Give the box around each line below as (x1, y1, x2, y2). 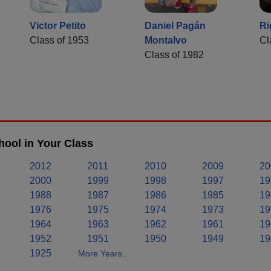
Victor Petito (30, 20, 86, 31)
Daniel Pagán (145, 20, 206, 31)
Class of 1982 (145, 49, 204, 60)
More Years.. (78, 248, 127, 258)
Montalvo (145, 34, 187, 45)
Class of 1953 (30, 34, 89, 45)
